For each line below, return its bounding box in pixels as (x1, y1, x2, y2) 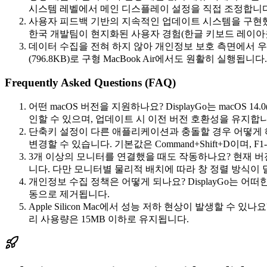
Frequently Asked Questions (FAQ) (5, 76, 176, 89)
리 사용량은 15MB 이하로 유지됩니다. (29, 213, 189, 224)
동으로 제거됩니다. (29, 188, 110, 199)
